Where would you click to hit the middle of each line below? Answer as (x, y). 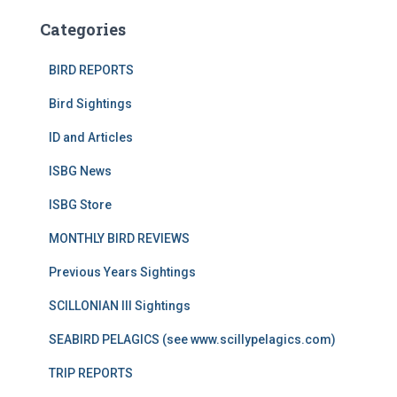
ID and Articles (91, 137)
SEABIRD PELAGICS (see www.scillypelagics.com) (192, 339)
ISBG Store (80, 205)
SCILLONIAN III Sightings (120, 306)
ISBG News (80, 171)
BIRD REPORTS (91, 70)
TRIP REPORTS (91, 373)
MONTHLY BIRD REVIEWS (119, 238)
